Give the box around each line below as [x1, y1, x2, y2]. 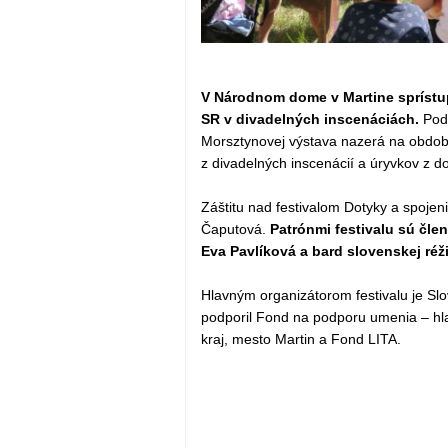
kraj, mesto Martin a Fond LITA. [200, 331, 401, 348]
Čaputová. [200, 221, 270, 238]
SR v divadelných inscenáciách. [200, 111, 423, 128]
